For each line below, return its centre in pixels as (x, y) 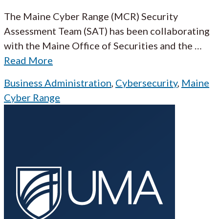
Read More (28, 60)
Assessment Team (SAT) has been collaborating (107, 31)
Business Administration (58, 83)
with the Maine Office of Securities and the (98, 45)
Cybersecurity (146, 83)
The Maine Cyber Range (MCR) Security (91, 16)
